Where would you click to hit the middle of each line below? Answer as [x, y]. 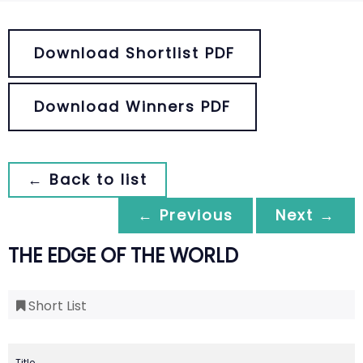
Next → [305, 215]
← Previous [186, 215]
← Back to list [88, 179]
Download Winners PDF [132, 107]
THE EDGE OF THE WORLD [123, 256]
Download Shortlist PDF [135, 53]
